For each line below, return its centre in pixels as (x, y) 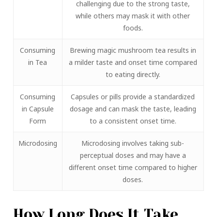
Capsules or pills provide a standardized (133, 97)
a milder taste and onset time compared (133, 62)
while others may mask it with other (133, 16)
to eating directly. (133, 75)
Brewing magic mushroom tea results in (133, 50)
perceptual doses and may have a (133, 155)
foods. (133, 28)
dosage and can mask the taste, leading (133, 109)
